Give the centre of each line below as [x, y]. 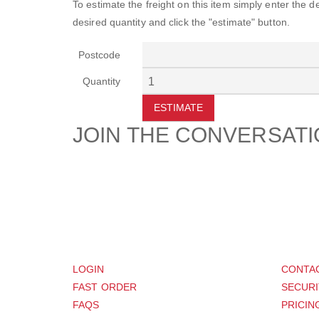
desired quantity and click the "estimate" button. [181, 22]
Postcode [99, 55]
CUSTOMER [122, 247]
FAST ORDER [105, 287]
